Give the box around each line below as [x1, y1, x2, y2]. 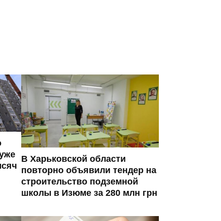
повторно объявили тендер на [21, 165, 156, 175]
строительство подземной [21, 176, 138, 186]
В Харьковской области [21, 153, 126, 164]
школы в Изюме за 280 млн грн [21, 187, 157, 198]
